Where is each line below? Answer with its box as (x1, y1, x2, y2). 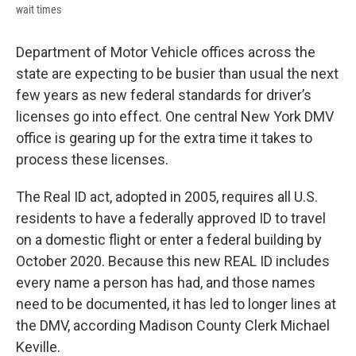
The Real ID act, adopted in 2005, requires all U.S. (16, 188, 318, 206)
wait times (16, 3, 61, 17)
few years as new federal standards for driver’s (16, 87, 311, 104)
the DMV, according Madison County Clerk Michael (16, 317, 330, 335)
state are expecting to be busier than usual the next (16, 65, 339, 83)
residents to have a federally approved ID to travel (16, 210, 326, 227)
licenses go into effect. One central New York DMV (16, 108, 334, 126)
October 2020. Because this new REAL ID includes (16, 253, 330, 270)
